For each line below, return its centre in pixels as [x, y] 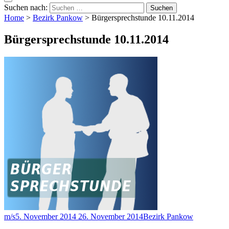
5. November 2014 [46, 217]
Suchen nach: [26, 8]
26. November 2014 [111, 217]
